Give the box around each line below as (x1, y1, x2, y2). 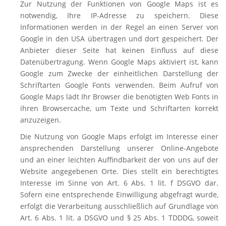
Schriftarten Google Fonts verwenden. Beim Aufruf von (20, 80, 218, 90)
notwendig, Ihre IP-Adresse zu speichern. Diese (20, 11, 218, 20)
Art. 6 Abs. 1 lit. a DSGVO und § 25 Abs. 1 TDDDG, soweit (20, 213, 218, 222)
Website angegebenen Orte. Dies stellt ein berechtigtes (20, 166, 218, 176)
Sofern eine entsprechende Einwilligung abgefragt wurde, (20, 190, 218, 199)
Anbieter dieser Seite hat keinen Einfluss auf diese (20, 45, 218, 55)
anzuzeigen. (20, 115, 61, 125)
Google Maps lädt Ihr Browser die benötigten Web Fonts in (20, 92, 218, 101)
